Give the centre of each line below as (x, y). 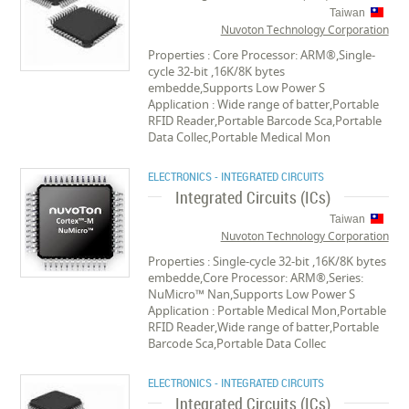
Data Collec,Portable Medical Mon (240, 137)
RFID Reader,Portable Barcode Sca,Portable (265, 121)
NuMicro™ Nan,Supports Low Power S (252, 294)
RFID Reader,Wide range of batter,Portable (264, 327)
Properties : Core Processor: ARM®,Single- (262, 55)
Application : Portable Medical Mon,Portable (267, 310)
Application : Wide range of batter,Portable (264, 104)
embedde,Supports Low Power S (237, 88)
